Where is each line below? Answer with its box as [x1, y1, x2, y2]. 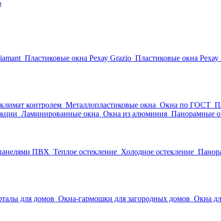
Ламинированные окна [21, 109, 99, 118]
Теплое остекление [53, 147, 117, 156]
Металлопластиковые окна [66, 100, 156, 109]
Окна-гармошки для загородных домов [58, 194, 190, 203]
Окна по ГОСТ [160, 100, 211, 109]
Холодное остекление [121, 147, 194, 156]
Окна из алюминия [103, 109, 167, 118]
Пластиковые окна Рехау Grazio [25, 53, 131, 62]
